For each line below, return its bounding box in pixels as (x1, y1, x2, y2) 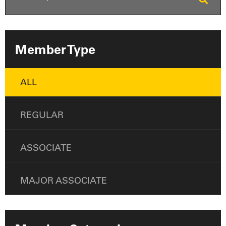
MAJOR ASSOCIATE (20, 175, 107, 187)
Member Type (15, 41, 95, 58)
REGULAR (20, 109, 64, 121)
